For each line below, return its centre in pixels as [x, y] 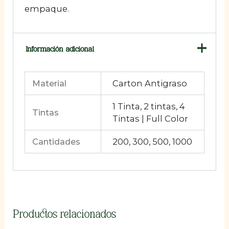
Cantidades [56, 142]
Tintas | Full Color [150, 119]
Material [50, 84]
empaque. [47, 8]
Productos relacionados [65, 212]
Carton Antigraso [150, 84]
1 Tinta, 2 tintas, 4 [148, 107]
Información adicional [60, 48]
